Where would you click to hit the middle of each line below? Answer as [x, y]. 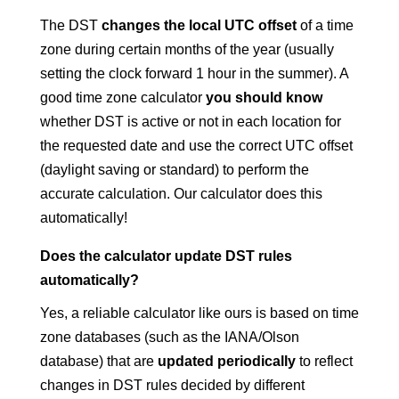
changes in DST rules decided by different [172, 385]
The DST [70, 25]
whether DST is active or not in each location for [190, 122]
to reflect [324, 361]
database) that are [98, 361]
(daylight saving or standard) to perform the [174, 170]
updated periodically [226, 361]
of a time [325, 25]
